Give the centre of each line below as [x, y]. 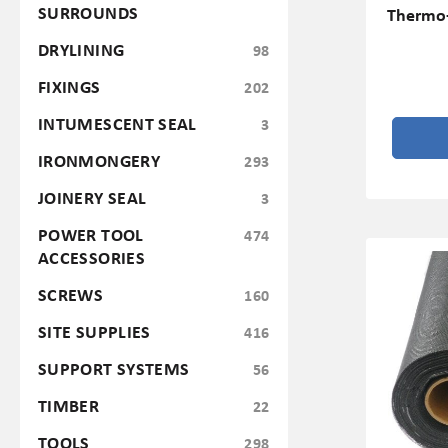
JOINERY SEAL [92, 197]
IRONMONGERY [99, 160]
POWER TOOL [91, 234]
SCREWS [71, 294]
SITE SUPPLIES [94, 331]
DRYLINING [81, 49]
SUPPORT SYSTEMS [114, 368]
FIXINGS [69, 86]
